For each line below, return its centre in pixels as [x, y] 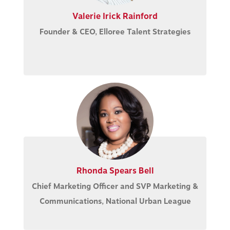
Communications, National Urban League [115, 201]
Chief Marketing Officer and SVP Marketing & [115, 186]
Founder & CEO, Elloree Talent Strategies [115, 32]
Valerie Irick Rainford [115, 16]
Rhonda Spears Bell [115, 171]
